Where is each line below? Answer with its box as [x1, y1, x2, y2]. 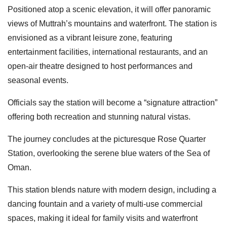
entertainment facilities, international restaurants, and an [8, 47, 208, 56]
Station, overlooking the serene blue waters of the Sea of [8, 148, 210, 158]
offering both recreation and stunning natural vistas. [8, 112, 191, 121]
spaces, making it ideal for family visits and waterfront [8, 213, 198, 222]
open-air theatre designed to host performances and [8, 61, 193, 70]
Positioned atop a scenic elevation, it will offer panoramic [8, 5, 211, 14]
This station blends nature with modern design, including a [8, 185, 216, 194]
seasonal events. [8, 75, 70, 85]
